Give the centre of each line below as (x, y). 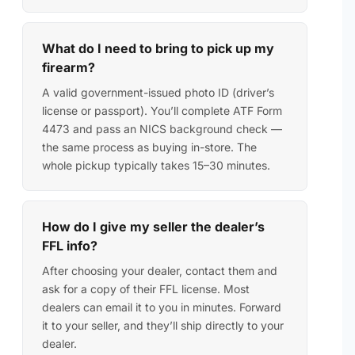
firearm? (69, 67)
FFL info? (70, 245)
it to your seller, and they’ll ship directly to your (163, 325)
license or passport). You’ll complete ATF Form (162, 110)
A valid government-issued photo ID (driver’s (158, 92)
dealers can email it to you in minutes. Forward (162, 307)
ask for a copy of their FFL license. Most (146, 288)
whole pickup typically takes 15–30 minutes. (156, 165)
